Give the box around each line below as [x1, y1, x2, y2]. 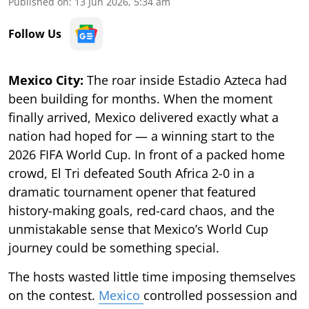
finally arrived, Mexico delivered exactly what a [8, 108, 279, 126]
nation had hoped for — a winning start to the [8, 127, 275, 144]
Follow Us [8, 26, 61, 41]
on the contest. [8, 286, 99, 303]
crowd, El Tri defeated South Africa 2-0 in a [8, 164, 255, 181]
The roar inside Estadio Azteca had [87, 71, 287, 88]
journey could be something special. [8, 239, 219, 256]
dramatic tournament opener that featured [8, 183, 256, 200]
